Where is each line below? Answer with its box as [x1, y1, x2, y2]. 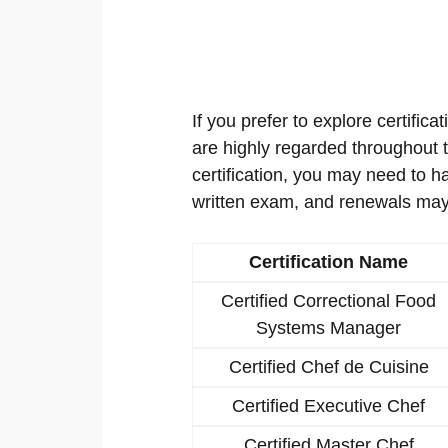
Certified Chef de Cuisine [228, 356, 429, 377]
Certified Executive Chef [232, 395, 425, 416]
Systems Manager [256, 317, 401, 338]
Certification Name [249, 251, 408, 272]
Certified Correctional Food [221, 290, 436, 311]
